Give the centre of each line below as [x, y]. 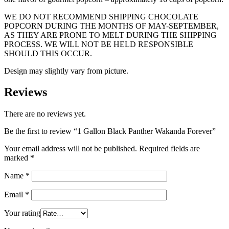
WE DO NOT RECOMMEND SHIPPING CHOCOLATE [101, 16]
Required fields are [169, 149]
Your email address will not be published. [71, 149]
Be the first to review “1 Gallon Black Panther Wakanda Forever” [110, 131]
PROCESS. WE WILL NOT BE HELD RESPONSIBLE [99, 44]
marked [17, 158]
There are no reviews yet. [45, 114]
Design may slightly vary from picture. [66, 71]
